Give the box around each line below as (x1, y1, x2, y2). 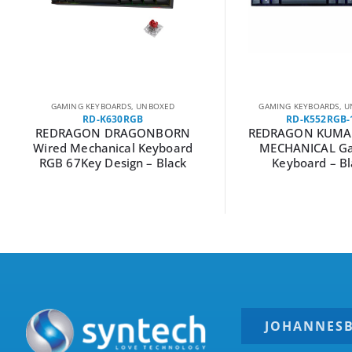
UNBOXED (136, 100, 175, 112)
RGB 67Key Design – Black (38, 154, 187, 170)
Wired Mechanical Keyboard (33, 139, 193, 156)
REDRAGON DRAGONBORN (35, 124, 191, 141)
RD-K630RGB (82, 112, 144, 126)
